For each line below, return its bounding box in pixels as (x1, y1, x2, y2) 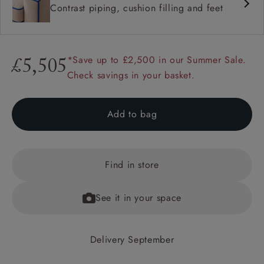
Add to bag (107, 107, 157, 121)
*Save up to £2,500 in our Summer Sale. (67, 52, 246, 67)
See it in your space (95, 190, 181, 204)
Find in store (105, 157, 159, 171)
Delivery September (90, 232, 174, 246)
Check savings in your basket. (67, 68, 195, 82)
